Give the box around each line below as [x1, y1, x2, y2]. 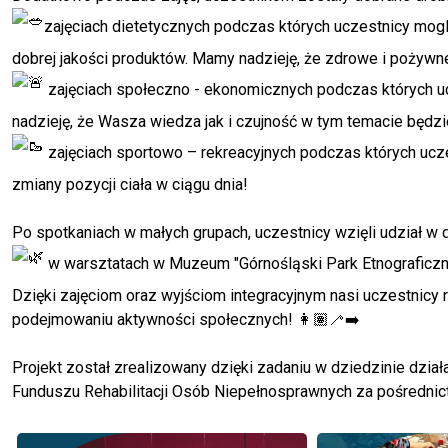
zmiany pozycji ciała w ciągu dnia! [12, 174, 248, 194]
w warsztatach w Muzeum [44, 253, 234, 273]
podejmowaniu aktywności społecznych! [12, 309, 297, 329]
